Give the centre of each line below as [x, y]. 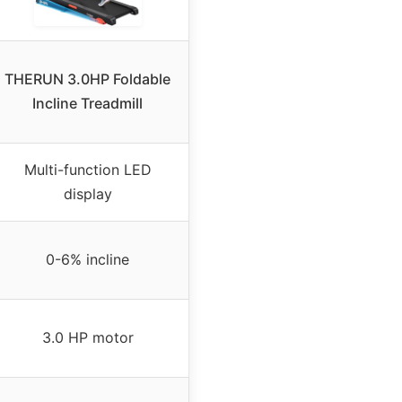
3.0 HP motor [87, 337]
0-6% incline [87, 259]
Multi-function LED [87, 169]
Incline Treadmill [87, 103]
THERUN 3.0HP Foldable [87, 79]
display [87, 193]
